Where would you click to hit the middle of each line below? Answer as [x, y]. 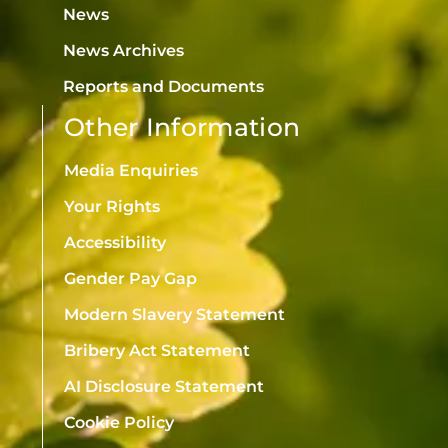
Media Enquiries [131, 170]
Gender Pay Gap [130, 278]
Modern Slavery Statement [174, 314]
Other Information [182, 126]
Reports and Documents [163, 86]
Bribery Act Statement [157, 350]
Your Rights [112, 206]
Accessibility [115, 242]
